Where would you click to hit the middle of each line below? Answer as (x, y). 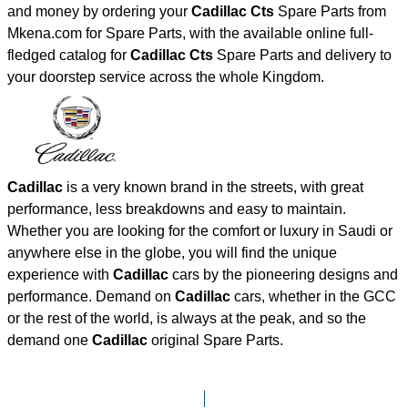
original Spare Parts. (215, 340)
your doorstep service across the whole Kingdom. (166, 77)
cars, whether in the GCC (313, 296)
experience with (60, 274)
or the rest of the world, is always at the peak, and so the (187, 318)
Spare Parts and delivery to (302, 56)
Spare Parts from (330, 12)
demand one (50, 340)
